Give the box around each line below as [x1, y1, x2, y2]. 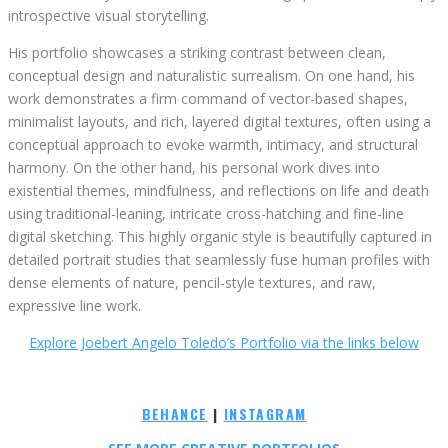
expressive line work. [8, 296, 141, 316]
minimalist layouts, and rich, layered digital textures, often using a [8, 112, 431, 132]
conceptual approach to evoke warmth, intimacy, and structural [8, 135, 418, 155]
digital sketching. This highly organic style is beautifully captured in [8, 227, 432, 247]
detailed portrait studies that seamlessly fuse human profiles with [8, 250, 430, 270]
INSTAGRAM [223, 403, 307, 425]
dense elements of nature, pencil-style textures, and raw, [8, 273, 376, 293]
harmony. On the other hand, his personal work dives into [8, 158, 380, 178]
